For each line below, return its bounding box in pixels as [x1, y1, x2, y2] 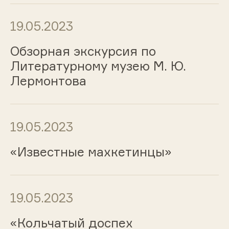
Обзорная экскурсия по [10, 43, 156, 59]
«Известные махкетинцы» [10, 144, 172, 160]
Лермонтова [10, 73, 86, 89]
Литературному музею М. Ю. [10, 58, 186, 74]
